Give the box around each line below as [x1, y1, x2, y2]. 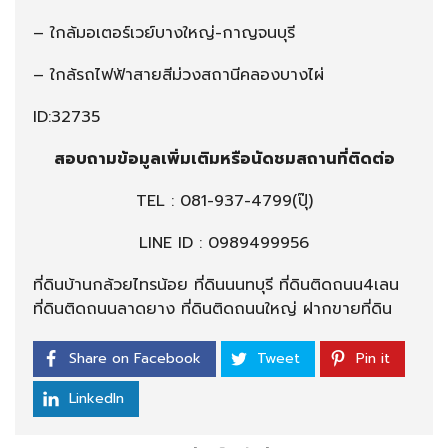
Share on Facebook [69, 348, 201, 370]
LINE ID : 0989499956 [139, 231, 309, 256]
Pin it [356, 348, 390, 370]
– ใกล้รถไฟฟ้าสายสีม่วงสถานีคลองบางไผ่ [33, 63, 324, 88]
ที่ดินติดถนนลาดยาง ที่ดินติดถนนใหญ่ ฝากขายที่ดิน [33, 297, 392, 322]
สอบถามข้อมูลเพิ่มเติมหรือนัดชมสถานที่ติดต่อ [53, 147, 395, 172]
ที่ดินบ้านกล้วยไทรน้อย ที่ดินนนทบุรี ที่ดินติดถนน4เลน [33, 273, 399, 298]
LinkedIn [69, 388, 124, 410]
